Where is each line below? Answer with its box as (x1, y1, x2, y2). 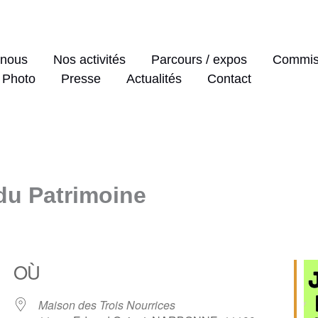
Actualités (126, 72, 182, 86)
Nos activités (53, 53, 126, 67)
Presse (61, 72, 101, 86)
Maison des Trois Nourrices (38, 297, 175, 313)
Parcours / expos (151, 53, 247, 67)
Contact (207, 72, 251, 86)
